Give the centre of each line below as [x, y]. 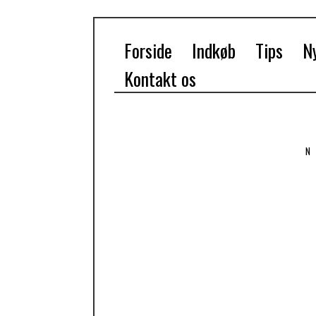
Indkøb [214, 50]
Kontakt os [160, 79]
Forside [148, 50]
